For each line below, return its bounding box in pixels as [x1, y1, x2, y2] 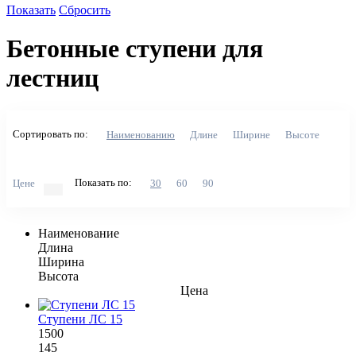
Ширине [233, 128, 270, 141]
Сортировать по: [13, 127, 88, 140]
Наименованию [106, 128, 175, 141]
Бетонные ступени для [6, 34, 263, 64]
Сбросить [59, 3, 110, 17]
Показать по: [75, 176, 132, 188]
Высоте [285, 128, 319, 141]
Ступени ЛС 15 [38, 311, 122, 326]
